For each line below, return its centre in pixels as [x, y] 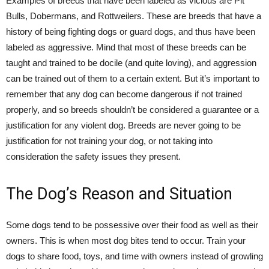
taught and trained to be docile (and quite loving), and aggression [131, 63]
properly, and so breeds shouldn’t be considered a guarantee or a [132, 110]
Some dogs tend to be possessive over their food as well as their [132, 225]
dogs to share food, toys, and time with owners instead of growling [134, 256]
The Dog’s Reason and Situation [119, 194]
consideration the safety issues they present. [93, 156]
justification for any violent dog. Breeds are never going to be [123, 125]
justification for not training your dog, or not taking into [109, 141]
